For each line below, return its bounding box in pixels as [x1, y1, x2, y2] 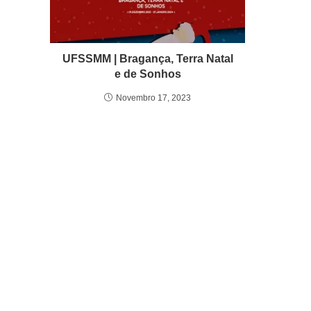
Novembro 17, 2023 [116, 93, 192, 103]
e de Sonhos [114, 68, 181, 81]
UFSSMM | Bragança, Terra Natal [62, 53, 233, 65]
